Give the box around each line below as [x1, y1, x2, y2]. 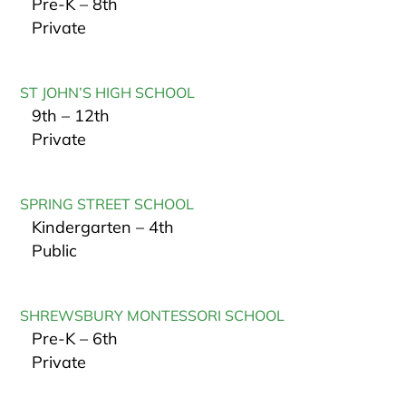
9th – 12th [32, 105, 111, 127]
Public [32, 240, 78, 262]
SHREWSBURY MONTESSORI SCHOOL [20, 306, 285, 325]
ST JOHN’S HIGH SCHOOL [20, 83, 196, 102]
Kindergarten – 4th [32, 217, 175, 238]
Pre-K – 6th [32, 328, 119, 350]
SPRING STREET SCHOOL [20, 195, 195, 214]
